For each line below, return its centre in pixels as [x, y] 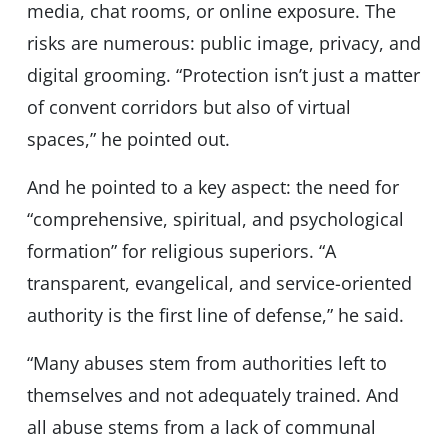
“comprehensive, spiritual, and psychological [215, 219]
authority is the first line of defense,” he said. [215, 315]
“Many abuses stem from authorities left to [206, 363]
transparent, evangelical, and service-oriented [219, 283]
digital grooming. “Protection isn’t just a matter [223, 75]
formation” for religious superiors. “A [181, 251]
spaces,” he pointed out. [128, 139]
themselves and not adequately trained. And [212, 395]
